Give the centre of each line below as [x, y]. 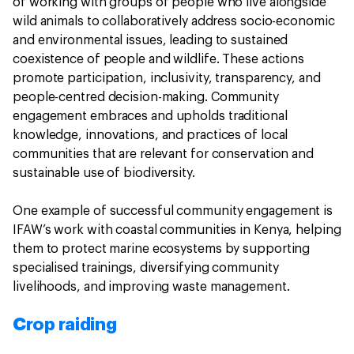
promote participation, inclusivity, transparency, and [167, 79]
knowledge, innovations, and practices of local [151, 136]
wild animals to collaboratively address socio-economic [174, 22]
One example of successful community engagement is [173, 211]
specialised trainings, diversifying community [146, 268]
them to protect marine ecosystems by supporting [162, 249]
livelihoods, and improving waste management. [153, 287]
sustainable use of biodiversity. [105, 173]
